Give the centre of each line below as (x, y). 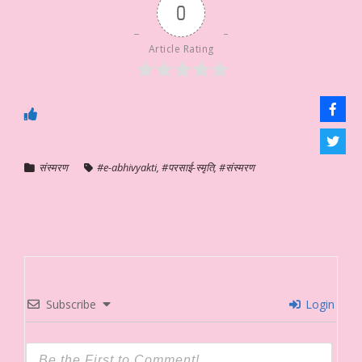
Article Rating (181, 48)
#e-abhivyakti (127, 167)
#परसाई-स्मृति (188, 167)
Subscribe (71, 304)
